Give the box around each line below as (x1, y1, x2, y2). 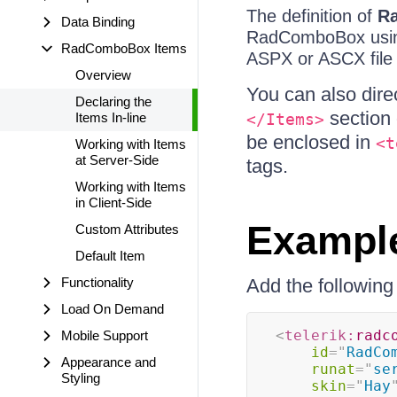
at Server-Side (75, 152, 159, 167)
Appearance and (61, 354, 156, 370)
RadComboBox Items (61, 41, 187, 56)
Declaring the (75, 94, 152, 109)
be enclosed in (245, 131, 376, 153)
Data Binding (61, 14, 135, 29)
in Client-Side (75, 195, 152, 210)
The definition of (245, 6, 378, 26)
